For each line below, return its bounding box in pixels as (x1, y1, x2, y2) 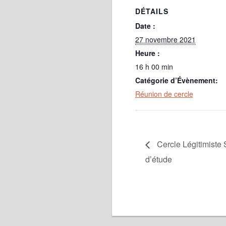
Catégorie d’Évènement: (135, 75, 218, 85)
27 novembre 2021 (135, 34, 196, 44)
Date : (135, 20, 155, 31)
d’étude (145, 153, 172, 165)
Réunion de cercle (135, 88, 193, 99)
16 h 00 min (135, 61, 173, 72)
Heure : (135, 47, 160, 58)
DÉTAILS (135, 6, 168, 16)
